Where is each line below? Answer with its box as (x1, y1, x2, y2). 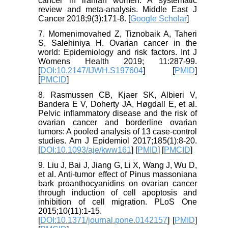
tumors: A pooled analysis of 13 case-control (38, 127, 197, 136)
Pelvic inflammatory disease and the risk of (38, 108, 197, 118)
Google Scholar (130, 14, 187, 23)
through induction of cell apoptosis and (38, 188, 197, 197)
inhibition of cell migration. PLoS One (38, 197, 197, 206)
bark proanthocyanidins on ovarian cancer (38, 179, 197, 188)
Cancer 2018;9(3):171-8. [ (38, 14, 131, 23)
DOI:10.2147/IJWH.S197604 (40, 66, 144, 75)
